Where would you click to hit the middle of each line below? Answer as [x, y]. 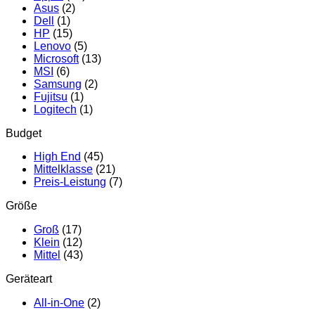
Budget [24, 133]
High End [57, 157]
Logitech [55, 109]
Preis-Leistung [70, 182]
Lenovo [52, 46]
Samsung [58, 84]
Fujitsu [51, 96]
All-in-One [59, 302]
